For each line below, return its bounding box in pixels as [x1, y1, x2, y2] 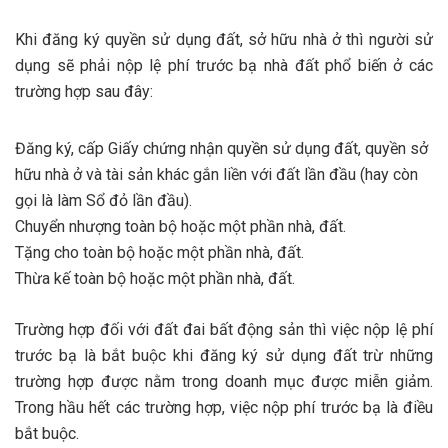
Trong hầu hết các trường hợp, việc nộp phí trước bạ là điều [15, 397, 433, 417]
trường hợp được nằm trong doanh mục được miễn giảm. [15, 371, 433, 391]
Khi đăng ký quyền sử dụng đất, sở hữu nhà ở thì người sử [15, 29, 433, 49]
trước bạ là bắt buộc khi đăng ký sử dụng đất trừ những [15, 345, 433, 365]
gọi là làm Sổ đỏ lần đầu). [15, 190, 192, 210]
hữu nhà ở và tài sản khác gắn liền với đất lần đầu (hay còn [15, 164, 418, 184]
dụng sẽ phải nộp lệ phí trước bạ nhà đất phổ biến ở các [15, 55, 433, 75]
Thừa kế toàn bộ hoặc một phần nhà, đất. [15, 268, 295, 288]
